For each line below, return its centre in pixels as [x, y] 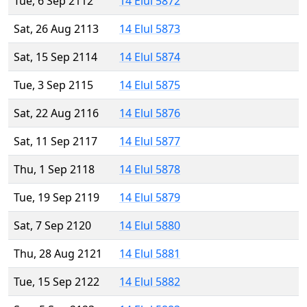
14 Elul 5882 [150, 282]
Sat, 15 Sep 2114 [56, 57]
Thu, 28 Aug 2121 [58, 254]
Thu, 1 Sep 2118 [54, 170]
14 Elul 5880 [150, 226]
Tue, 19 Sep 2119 [57, 198]
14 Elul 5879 [150, 198]
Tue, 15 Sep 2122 [57, 282]
